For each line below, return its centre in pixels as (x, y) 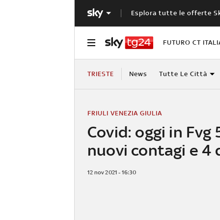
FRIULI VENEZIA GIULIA (125, 113)
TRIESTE (101, 74)
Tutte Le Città (183, 74)
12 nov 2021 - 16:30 (112, 172)
